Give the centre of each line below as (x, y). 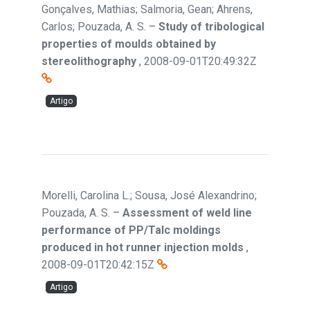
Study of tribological (211, 27)
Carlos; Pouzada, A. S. (94, 27)
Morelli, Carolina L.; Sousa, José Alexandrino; (149, 195)
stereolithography (89, 61)
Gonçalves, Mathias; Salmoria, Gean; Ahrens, (147, 9)
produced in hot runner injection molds (143, 247)
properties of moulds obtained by (129, 44)
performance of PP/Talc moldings (131, 230)
